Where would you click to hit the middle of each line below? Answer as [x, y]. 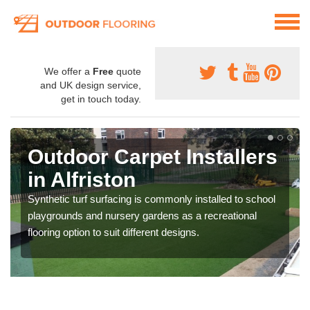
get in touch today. [101, 99]
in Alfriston [82, 180]
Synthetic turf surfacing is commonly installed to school [152, 199]
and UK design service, [91, 85]
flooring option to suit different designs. [113, 232]
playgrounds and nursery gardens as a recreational [142, 216]
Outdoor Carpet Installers [153, 157]
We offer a [69, 72]
